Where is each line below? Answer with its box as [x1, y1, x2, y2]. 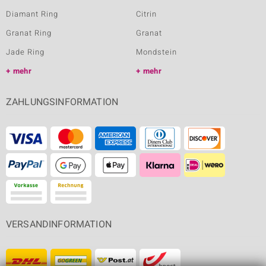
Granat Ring [6, 27, 52, 39]
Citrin [136, 8, 157, 20]
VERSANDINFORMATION [6, 217, 112, 232]
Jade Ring [6, 46, 45, 58]
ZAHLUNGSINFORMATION [6, 95, 119, 110]
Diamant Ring [6, 8, 58, 20]
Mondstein [136, 46, 177, 58]
